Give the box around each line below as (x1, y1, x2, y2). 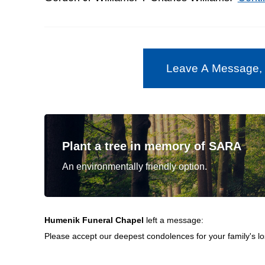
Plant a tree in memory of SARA (62, 140, 241, 153)
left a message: (146, 215, 203, 225)
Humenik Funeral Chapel (44, 215, 146, 225)
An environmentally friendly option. (62, 161, 207, 172)
